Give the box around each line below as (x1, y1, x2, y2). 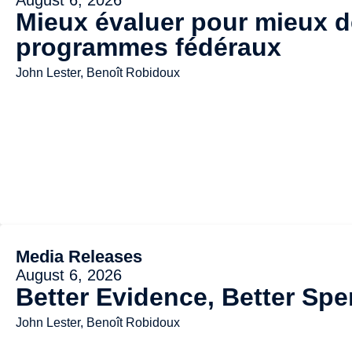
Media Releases (16, 246, 142, 266)
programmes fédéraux (16, 32, 281, 61)
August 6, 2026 (16, 266, 122, 284)
